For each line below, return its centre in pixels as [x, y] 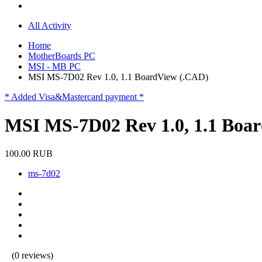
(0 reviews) [32, 256]
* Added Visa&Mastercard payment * [74, 96]
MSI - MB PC [54, 66]
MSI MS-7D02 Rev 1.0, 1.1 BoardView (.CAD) [118, 77]
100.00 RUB [29, 154]
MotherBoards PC [62, 56]
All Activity [50, 25]
